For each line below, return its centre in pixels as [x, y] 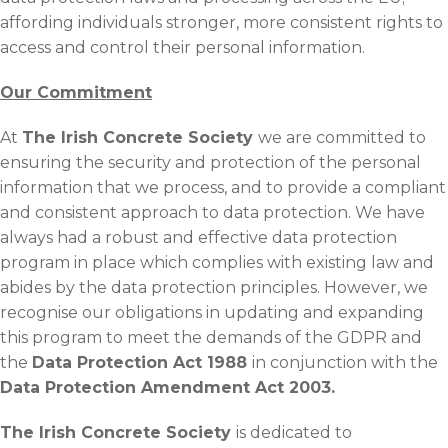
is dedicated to [294, 432]
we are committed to [342, 137]
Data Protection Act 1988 [142, 362]
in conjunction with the [345, 362]
